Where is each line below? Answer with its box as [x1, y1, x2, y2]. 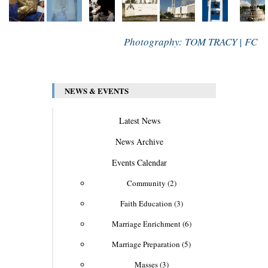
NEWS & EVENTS [65, 84, 129, 96]
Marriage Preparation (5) [112, 238, 191, 249]
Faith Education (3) [120, 197, 183, 209]
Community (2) [126, 177, 176, 188]
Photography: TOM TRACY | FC [124, 34, 257, 48]
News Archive [115, 135, 163, 147]
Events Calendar [112, 156, 167, 168]
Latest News [118, 114, 160, 126]
